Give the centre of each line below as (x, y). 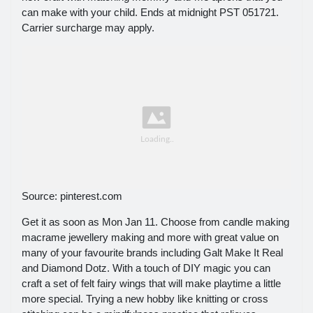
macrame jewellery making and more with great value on (150, 237)
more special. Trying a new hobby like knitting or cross (145, 298)
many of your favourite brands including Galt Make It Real (152, 252)
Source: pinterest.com (72, 196)
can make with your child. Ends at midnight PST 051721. (150, 12)
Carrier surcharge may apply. (88, 28)
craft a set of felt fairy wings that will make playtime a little (151, 283)
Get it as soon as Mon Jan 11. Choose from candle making (155, 221)
